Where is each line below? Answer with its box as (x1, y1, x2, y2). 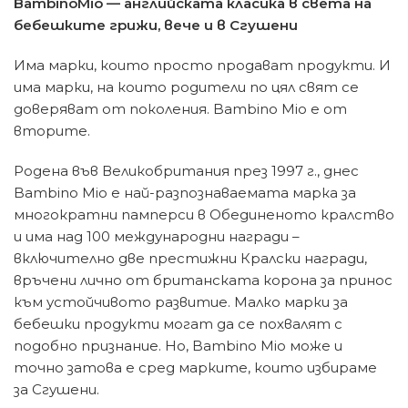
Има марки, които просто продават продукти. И (14, 56, 391, 75)
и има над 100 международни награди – (14, 228, 300, 246)
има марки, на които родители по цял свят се (14, 78, 359, 97)
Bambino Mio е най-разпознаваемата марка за (14, 184, 356, 202)
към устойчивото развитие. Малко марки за (14, 293, 348, 311)
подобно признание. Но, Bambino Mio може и (14, 337, 342, 355)
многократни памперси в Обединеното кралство (14, 206, 394, 224)
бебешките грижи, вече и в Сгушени (14, 16, 298, 35)
